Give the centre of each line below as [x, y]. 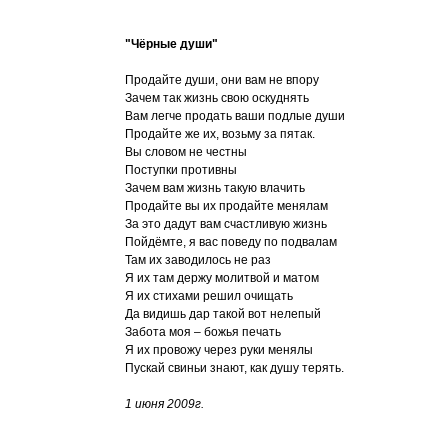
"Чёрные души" [171, 44]
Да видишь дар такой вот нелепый [223, 314]
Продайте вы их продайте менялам [226, 206]
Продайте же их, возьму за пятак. [220, 134]
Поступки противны [181, 170]
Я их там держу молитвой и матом [222, 278]
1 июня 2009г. [164, 404]
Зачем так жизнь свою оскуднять [217, 98]
